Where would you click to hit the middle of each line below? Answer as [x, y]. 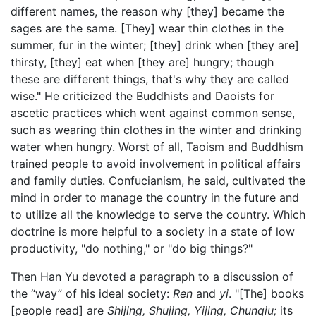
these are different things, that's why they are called [150, 79]
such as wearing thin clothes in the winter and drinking [156, 129]
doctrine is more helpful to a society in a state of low [153, 231]
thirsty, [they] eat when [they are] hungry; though [142, 62]
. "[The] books [266, 293]
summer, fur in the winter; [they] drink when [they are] [155, 45]
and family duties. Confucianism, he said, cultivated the [158, 180]
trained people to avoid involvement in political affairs [156, 163]
